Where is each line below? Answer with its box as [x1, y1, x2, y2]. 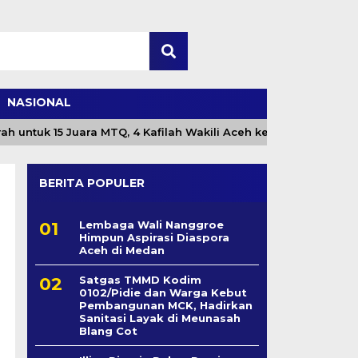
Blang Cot [78, 324, 137, 337]
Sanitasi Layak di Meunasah [78, 312, 241, 324]
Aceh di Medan [78, 244, 165, 257]
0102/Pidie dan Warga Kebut [78, 286, 247, 299]
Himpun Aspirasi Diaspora [78, 231, 229, 244]
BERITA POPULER [38, 176, 145, 190]
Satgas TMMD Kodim [78, 273, 201, 286]
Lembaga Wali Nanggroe [78, 218, 224, 231]
